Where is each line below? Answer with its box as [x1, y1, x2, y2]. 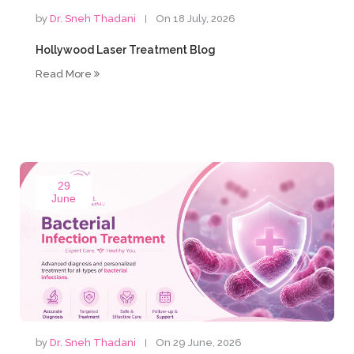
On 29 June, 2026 [156, 337, 243, 348]
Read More [36, 68, 95, 80]
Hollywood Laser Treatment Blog [36, 43, 217, 56]
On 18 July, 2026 [156, 13, 236, 24]
